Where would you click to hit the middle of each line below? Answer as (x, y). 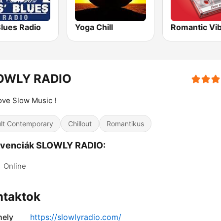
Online (15, 166)
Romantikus (125, 124)
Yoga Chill (94, 27)
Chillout (80, 124)
